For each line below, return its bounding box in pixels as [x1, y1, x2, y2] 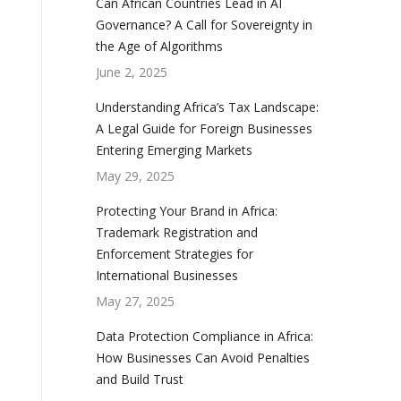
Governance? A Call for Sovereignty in [96, 16, 312, 33]
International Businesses [96, 267, 238, 284]
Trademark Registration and [96, 224, 258, 241]
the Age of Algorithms [96, 38, 223, 55]
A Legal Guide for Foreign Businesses [96, 120, 312, 137]
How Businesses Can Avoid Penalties [96, 349, 310, 366]
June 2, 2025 [96, 64, 167, 81]
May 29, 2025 [96, 167, 175, 184]
